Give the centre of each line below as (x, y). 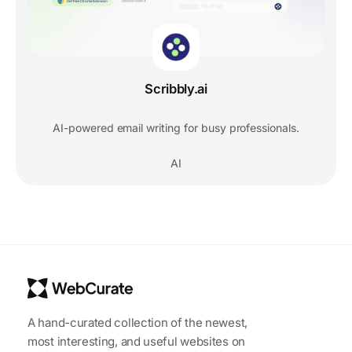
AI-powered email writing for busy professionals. (176, 128)
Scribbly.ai (176, 89)
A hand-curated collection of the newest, (137, 322)
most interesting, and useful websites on (136, 341)
